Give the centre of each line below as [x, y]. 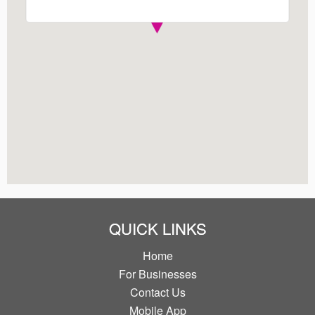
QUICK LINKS [157, 228]
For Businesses [157, 274]
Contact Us [157, 292]
